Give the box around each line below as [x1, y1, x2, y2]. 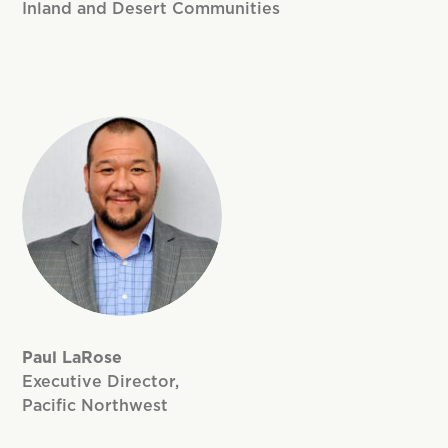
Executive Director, [22, 373, 180, 390]
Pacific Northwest [22, 397, 169, 414]
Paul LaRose [22, 349, 123, 366]
